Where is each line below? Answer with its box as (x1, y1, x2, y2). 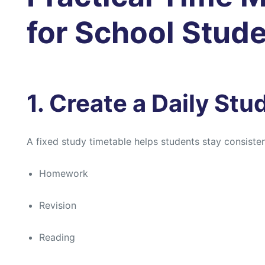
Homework (38, 167, 88, 180)
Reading (38, 231, 75, 244)
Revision (38, 199, 76, 212)
